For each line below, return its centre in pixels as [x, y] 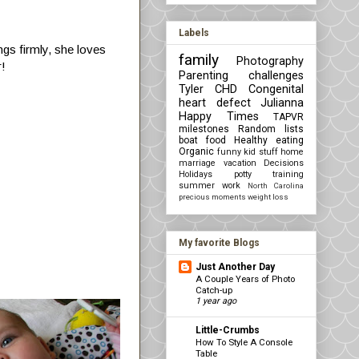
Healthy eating [269, 140]
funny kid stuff [247, 151]
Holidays [196, 174]
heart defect [215, 103]
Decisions [284, 163]
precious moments [212, 196]
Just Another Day [235, 266]
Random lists [271, 129]
